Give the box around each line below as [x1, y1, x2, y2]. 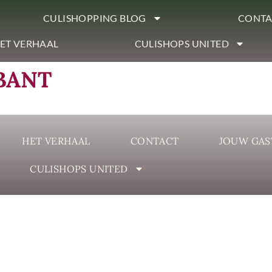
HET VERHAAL [22, 135, 90, 147]
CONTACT [130, 135, 179, 147]
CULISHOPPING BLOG [43, 12, 146, 24]
